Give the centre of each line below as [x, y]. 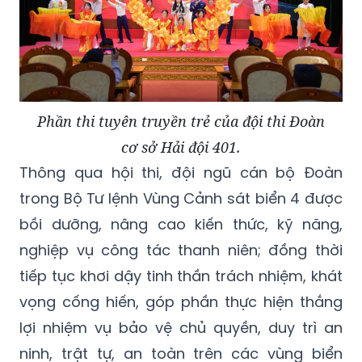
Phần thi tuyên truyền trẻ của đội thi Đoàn [181, 121]
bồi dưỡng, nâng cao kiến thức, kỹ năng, [181, 224]
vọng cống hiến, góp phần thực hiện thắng [181, 301]
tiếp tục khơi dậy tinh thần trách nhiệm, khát [181, 276]
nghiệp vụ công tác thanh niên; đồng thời [181, 250]
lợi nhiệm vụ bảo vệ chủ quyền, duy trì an [181, 327]
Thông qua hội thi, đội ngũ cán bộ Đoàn [181, 172]
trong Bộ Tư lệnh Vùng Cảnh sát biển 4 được [181, 198]
